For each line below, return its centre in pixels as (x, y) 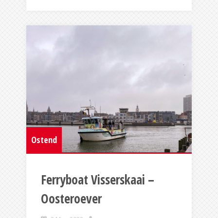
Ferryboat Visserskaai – (98, 180)
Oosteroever (71, 199)
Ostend (44, 140)
